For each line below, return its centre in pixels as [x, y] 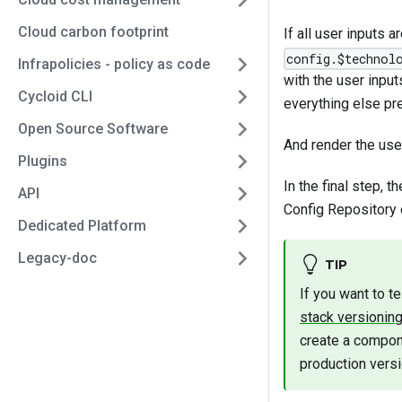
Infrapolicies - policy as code [114, 64]
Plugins [43, 161]
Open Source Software [93, 129]
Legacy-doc [57, 258]
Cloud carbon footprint [93, 32]
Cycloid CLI [55, 96]
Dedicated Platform [82, 226]
